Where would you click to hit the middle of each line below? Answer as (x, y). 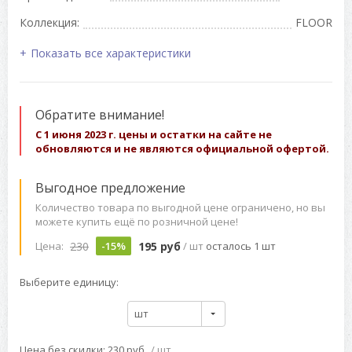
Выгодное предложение (110, 188)
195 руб (159, 246)
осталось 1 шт (241, 246)
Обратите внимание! (100, 115)
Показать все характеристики (111, 53)
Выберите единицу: (69, 282)
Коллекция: (49, 23)
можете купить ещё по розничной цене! (137, 222)
